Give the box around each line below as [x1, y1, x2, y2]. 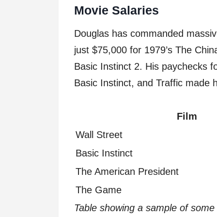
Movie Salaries [74, 3, 159, 17]
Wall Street [76, 129, 123, 140]
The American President [76, 166, 179, 177]
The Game [76, 185, 122, 195]
